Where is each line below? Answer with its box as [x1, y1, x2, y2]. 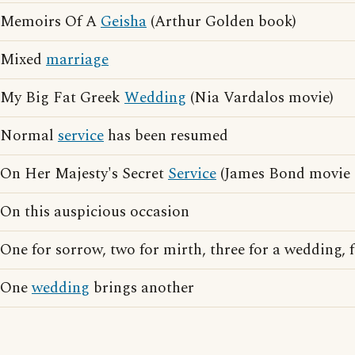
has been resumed [104, 124, 228, 147]
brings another [90, 277, 194, 300]
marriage [46, 48, 109, 71]
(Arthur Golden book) [147, 10, 296, 33]
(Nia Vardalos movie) [186, 86, 334, 109]
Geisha [101, 10, 147, 33]
